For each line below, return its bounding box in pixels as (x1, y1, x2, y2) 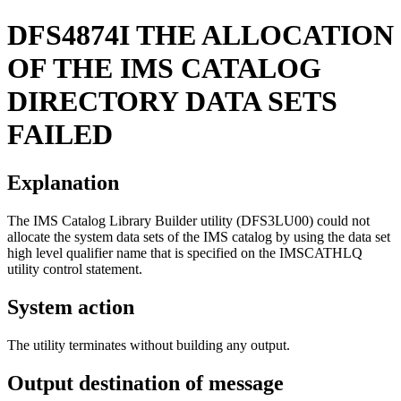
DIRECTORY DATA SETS (7, 85, 337, 118)
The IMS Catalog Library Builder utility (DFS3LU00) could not (7, 212, 370, 228)
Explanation (7, 170, 119, 194)
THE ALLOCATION (136, 19, 394, 52)
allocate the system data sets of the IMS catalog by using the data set (7, 228, 390, 244)
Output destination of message (7, 371, 284, 395)
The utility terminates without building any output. (7, 337, 290, 353)
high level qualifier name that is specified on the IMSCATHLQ (7, 244, 363, 260)
